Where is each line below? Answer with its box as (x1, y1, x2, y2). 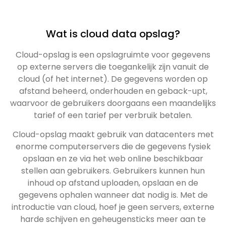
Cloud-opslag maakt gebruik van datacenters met (12, 129, 214, 141)
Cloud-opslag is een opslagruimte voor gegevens (16, 48, 210, 61)
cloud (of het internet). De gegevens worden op (18, 73, 208, 85)
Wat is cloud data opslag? (46, 26, 180, 41)
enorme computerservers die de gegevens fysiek (15, 141, 211, 153)
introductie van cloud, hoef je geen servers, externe (12, 201, 214, 213)
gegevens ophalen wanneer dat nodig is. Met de (18, 189, 208, 201)
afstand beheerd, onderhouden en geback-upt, (19, 85, 207, 97)
